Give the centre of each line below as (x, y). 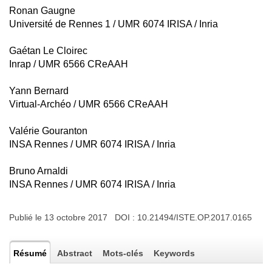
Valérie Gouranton (48, 131)
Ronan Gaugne (42, 11)
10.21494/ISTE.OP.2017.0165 (195, 217)
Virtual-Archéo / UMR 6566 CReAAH (89, 104)
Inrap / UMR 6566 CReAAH (69, 64)
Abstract (75, 253)
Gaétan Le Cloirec (48, 51)
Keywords (174, 253)
